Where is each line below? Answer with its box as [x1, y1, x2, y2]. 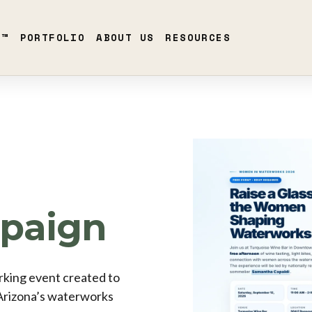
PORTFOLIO [19, 30, 86, 45]
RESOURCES [165, 30, 231, 45]
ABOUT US [96, 30, 155, 45]
